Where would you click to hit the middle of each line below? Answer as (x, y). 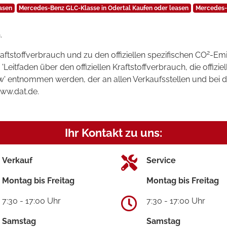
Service (161, 161)
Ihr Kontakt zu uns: (113, 133)
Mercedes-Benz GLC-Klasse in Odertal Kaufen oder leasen (104, 8)
